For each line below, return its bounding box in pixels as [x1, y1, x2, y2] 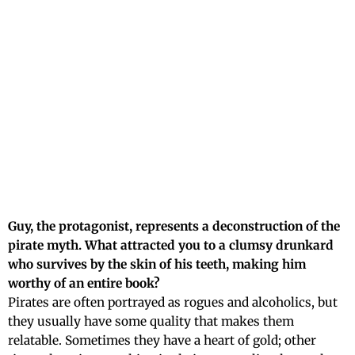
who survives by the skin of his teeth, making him [8, 256, 306, 272]
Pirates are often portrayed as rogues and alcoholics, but [8, 294, 338, 310]
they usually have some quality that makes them [8, 313, 294, 329]
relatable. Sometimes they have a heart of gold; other [8, 332, 316, 348]
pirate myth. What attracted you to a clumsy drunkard [8, 237, 334, 253]
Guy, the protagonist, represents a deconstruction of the [8, 218, 340, 234]
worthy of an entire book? [8, 275, 160, 291]
